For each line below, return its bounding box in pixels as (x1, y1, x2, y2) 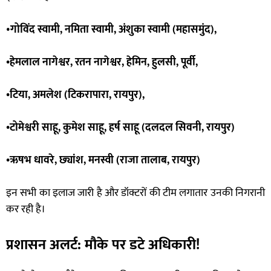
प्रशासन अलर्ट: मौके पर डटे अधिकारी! (6, 232, 200, 257)
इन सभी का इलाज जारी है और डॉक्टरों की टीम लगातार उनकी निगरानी (6, 183, 265, 202)
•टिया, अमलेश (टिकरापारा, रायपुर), (6, 85, 145, 104)
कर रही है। (6, 200, 45, 218)
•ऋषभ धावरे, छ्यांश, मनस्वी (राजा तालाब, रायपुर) (6, 151, 200, 169)
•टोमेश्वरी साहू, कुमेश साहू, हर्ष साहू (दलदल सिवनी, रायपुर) (6, 118, 235, 137)
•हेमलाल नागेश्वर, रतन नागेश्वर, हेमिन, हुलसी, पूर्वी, (6, 53, 198, 71)
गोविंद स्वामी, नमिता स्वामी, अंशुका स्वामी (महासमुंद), (10, 20, 217, 39)
